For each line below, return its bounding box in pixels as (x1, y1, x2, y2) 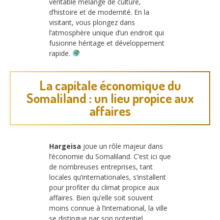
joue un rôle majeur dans (81, 141, 163, 151)
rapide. (49, 48, 72, 58)
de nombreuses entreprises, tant (49, 162, 153, 172)
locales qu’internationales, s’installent (49, 172, 166, 182)
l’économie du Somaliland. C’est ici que (49, 152, 171, 162)
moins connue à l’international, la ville (49, 203, 167, 213)
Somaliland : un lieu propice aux (26, 90, 194, 107)
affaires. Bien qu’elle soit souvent (49, 193, 153, 203)
